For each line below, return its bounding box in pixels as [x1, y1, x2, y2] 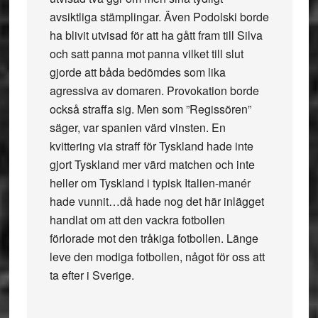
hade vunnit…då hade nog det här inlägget [49, 193, 264, 209]
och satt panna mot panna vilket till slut [49, 45, 243, 62]
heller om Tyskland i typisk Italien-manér [49, 175, 251, 191]
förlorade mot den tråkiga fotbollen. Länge [49, 230, 258, 246]
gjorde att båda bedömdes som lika [49, 64, 226, 80]
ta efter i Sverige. [49, 267, 134, 283]
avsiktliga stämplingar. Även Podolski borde [49, 9, 269, 25]
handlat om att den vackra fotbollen [49, 212, 225, 228]
